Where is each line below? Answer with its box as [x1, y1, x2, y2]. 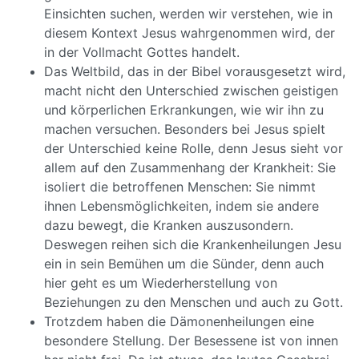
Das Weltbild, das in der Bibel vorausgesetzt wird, [44, 63, 345, 79]
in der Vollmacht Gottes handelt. [44, 44, 240, 60]
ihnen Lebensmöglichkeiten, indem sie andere [44, 198, 319, 214]
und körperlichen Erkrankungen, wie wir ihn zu [44, 102, 324, 118]
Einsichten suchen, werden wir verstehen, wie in [44, 6, 333, 22]
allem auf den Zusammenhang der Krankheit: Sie [44, 159, 336, 175]
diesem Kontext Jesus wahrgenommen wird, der [44, 25, 335, 41]
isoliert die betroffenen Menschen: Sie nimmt [44, 179, 316, 195]
